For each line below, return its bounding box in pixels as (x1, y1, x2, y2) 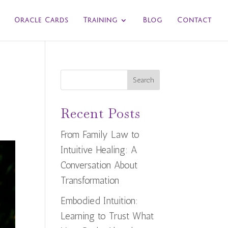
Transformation (61, 175, 120, 186)
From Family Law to (61, 129, 140, 140)
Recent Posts (61, 105, 141, 122)
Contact (177, 17, 212, 24)
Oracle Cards (14, 17, 69, 24)
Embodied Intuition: (61, 194, 138, 207)
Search (132, 75, 154, 84)
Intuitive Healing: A (61, 144, 138, 156)
